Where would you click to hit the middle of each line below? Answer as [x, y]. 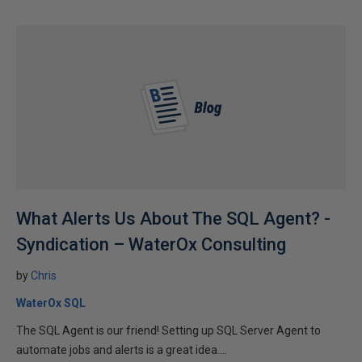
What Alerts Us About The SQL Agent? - [173, 219]
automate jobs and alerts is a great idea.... [122, 350]
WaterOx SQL [51, 303]
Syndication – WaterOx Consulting [151, 244]
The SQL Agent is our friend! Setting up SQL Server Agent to [168, 330]
